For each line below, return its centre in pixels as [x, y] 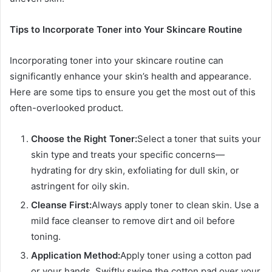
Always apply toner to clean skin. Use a [175, 205]
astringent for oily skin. [80, 186]
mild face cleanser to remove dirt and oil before [133, 221]
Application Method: [76, 256]
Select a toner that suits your [199, 139]
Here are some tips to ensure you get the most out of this [133, 92]
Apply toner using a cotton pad [186, 256]
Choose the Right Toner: [84, 139]
